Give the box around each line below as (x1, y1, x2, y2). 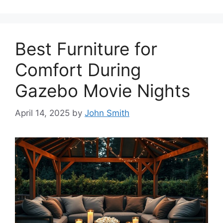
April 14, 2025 (15, 108, 70, 118)
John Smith (85, 108, 129, 118)
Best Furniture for (15, 38, 157, 60)
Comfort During (15, 59, 141, 81)
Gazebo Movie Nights (15, 80, 190, 102)
